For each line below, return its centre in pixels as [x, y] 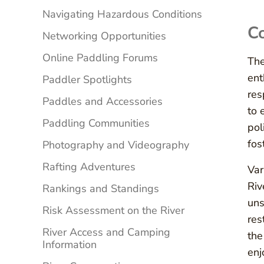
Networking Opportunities [104, 36]
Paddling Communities [96, 123]
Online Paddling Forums [100, 58]
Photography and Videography [116, 145]
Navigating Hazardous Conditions [122, 14]
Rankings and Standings [101, 189]
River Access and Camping [106, 232]
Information [70, 245]
